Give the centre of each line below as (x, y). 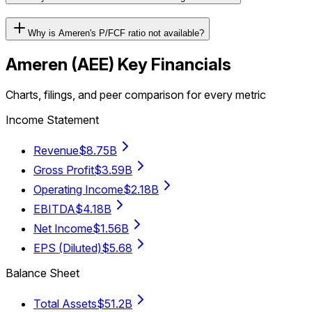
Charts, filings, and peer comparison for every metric (136, 95)
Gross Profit (64, 170)
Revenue (56, 151)
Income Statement (52, 120)
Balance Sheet (42, 273)
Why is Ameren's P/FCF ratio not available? (116, 33)
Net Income (63, 229)
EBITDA (54, 209)
